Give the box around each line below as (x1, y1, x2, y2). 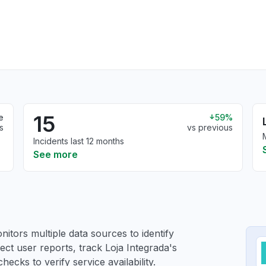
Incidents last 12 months (33, 136, 125, 146)
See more (33, 148, 78, 160)
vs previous (186, 122, 233, 132)
